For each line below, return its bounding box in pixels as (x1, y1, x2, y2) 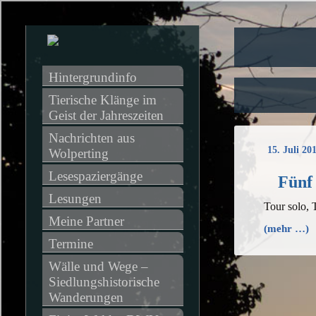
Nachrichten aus (48, 130, 135, 145)
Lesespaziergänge (48, 169, 142, 183)
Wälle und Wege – (48, 259, 148, 274)
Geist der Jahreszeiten (48, 108, 164, 123)
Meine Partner (48, 214, 124, 229)
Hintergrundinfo (48, 70, 137, 85)
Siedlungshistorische (48, 274, 159, 289)
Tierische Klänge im (48, 92, 157, 107)
